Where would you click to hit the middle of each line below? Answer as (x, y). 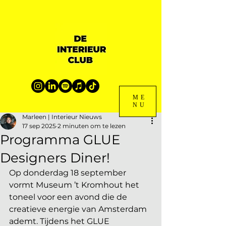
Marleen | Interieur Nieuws (62, 117)
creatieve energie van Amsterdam (79, 209)
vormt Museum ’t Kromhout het (75, 185)
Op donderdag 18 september (69, 173)
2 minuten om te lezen (92, 126)
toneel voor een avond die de (69, 197)
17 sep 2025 (39, 126)
